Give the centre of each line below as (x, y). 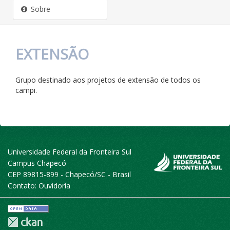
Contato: (23, 186)
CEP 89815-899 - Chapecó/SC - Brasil (69, 174)
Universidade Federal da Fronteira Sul (70, 152)
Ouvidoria (54, 186)
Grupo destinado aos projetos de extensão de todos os (108, 80)
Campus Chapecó (37, 163)
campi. (26, 90)
